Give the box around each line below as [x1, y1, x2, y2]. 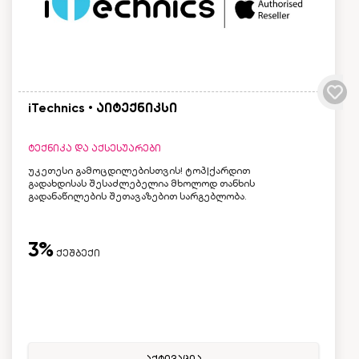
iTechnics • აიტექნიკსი [28, 100, 177, 116]
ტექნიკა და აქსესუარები [28, 143, 161, 155]
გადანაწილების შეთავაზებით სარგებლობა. [28, 191, 247, 203]
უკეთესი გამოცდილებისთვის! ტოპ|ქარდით [28, 165, 250, 177]
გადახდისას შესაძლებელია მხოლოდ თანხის [28, 178, 255, 190]
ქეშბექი [54, 248, 100, 260]
